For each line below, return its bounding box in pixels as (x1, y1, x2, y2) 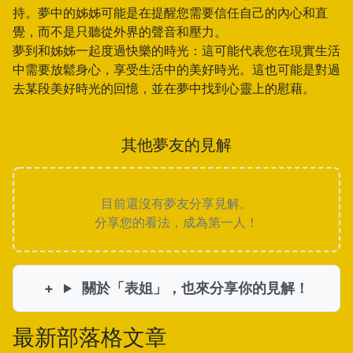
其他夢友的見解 (121, 136, 232, 154)
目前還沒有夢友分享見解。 (101, 195, 252, 211)
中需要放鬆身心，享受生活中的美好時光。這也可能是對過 (13, 61, 340, 77)
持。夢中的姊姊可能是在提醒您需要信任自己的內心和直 (13, 5, 328, 20)
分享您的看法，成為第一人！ (95, 214, 258, 230)
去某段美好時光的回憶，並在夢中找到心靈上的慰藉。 (13, 80, 315, 96)
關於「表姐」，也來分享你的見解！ (78, 280, 309, 296)
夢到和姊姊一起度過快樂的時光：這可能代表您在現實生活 (13, 43, 340, 58)
